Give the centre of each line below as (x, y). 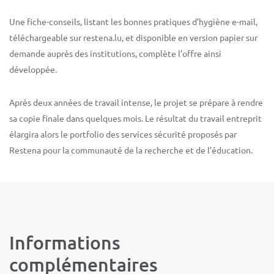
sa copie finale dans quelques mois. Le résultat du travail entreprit (135, 118)
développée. (33, 69)
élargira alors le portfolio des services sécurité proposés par (123, 134)
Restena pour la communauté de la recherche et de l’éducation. (131, 150)
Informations (65, 242)
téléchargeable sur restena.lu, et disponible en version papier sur (133, 37)
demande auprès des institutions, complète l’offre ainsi (115, 53)
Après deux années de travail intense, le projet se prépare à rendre (136, 102)
